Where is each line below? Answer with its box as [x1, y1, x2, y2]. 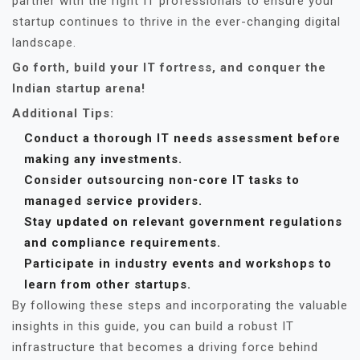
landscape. [12, 35, 76, 50]
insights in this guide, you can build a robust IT [12, 319, 294, 333]
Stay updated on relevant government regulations [24, 215, 342, 229]
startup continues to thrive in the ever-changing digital [12, 14, 341, 29]
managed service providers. [24, 194, 202, 208]
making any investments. [24, 152, 182, 166]
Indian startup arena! [12, 81, 145, 96]
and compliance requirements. [24, 235, 221, 250]
